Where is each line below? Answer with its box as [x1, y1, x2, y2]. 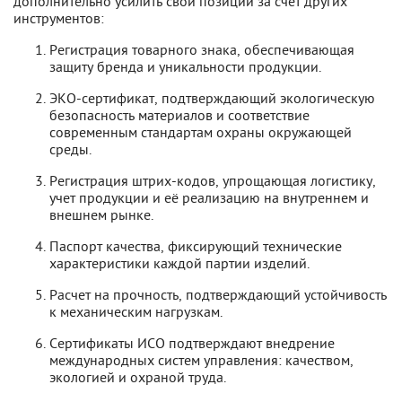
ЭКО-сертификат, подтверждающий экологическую [49, 88, 375, 107]
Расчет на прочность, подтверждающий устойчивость [49, 284, 387, 303]
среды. [49, 139, 92, 158]
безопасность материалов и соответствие [49, 105, 310, 124]
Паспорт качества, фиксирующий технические [49, 236, 342, 255]
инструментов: [13, 8, 104, 27]
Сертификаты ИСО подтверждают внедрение [49, 333, 335, 352]
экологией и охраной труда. [49, 367, 226, 386]
